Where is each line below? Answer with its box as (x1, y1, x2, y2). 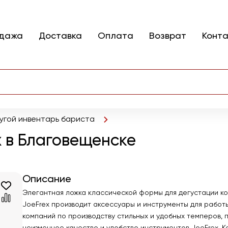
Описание (22, 175, 71, 185)
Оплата (98, 31, 133, 41)
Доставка (39, 31, 82, 41)
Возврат (149, 31, 186, 41)
